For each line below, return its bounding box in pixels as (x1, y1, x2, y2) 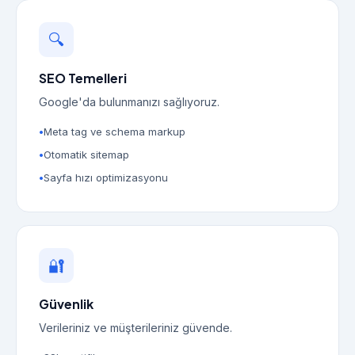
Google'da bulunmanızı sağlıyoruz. (39, 95, 219, 109)
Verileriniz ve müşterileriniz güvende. (39, 321, 232, 334)
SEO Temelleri (39, 70, 127, 86)
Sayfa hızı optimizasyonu (44, 171, 168, 184)
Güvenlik (39, 296, 94, 312)
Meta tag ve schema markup (44, 125, 185, 138)
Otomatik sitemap (44, 148, 129, 161)
